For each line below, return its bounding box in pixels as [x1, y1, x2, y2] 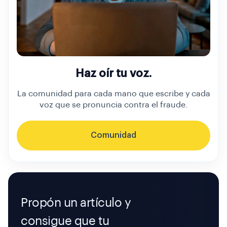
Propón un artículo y [21, 196, 131, 209]
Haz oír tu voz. [75, 67, 152, 79]
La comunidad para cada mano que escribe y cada [17, 89, 210, 98]
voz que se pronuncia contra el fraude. [39, 100, 188, 109]
